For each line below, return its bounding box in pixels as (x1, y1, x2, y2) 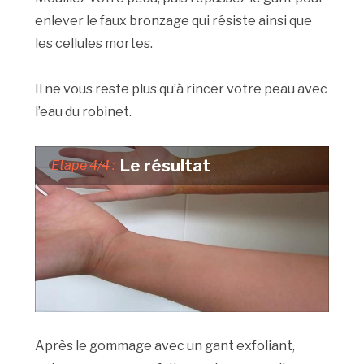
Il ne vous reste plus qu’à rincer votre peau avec (35, 81, 328, 97)
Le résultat (120, 156, 211, 176)
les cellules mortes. (35, 36, 154, 52)
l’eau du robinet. (35, 104, 132, 120)
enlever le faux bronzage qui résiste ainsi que (35, 13, 313, 29)
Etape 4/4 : (51, 158, 115, 174)
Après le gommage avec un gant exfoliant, (35, 338, 296, 354)
